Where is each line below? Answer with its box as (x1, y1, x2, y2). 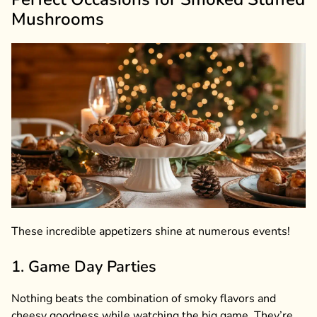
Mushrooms (11, 7, 104, 30)
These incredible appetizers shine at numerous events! (11, 224, 290, 240)
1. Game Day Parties (11, 256, 156, 278)
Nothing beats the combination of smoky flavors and (11, 291, 276, 307)
